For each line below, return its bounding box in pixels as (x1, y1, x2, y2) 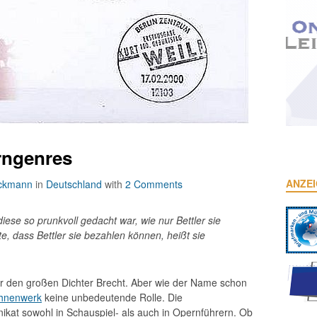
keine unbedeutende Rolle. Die (42, 290, 183, 304)
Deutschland (46, 177, 102, 191)
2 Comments (125, 177, 183, 191)
